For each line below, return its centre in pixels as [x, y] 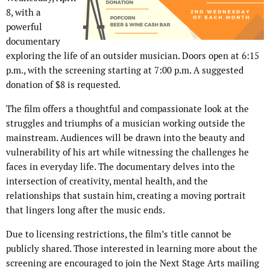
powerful [24, 27]
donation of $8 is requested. [63, 85]
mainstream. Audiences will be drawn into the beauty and [125, 138]
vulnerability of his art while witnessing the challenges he [127, 152]
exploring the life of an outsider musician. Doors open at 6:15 [133, 56]
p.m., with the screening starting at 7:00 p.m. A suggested [125, 71]
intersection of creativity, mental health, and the [107, 181]
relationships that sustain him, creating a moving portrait [126, 196]
